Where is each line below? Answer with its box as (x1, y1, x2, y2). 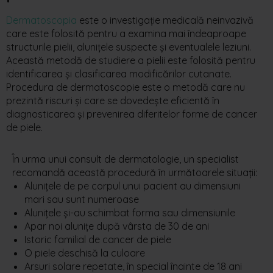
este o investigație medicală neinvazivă (77, 14, 253, 26)
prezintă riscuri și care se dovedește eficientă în (6, 94, 219, 107)
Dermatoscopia (6, 14, 77, 26)
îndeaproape (188, 27, 246, 40)
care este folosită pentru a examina (6, 27, 169, 40)
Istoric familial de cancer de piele (24, 233, 171, 246)
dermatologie (118, 153, 179, 165)
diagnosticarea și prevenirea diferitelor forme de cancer (6, 108, 257, 120)
